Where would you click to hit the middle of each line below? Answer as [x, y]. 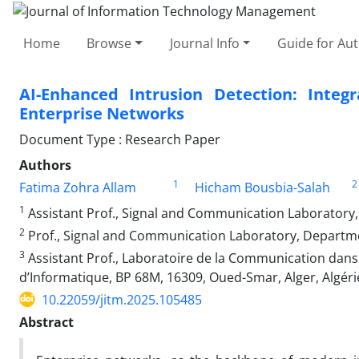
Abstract [46, 322]
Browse [109, 43]
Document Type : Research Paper [120, 139]
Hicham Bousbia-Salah [262, 187]
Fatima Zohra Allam [78, 187]
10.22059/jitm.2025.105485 [122, 299]
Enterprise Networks [102, 113]
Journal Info [204, 43]
